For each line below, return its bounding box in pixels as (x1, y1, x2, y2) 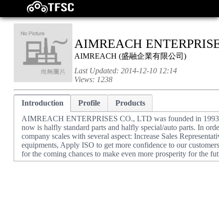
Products (115, 99, 145, 107)
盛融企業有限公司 (121, 52, 184, 60)
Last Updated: (74, 66, 121, 75)
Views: (74, 75, 97, 84)
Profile (78, 99, 101, 107)
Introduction (21, 99, 64, 107)
